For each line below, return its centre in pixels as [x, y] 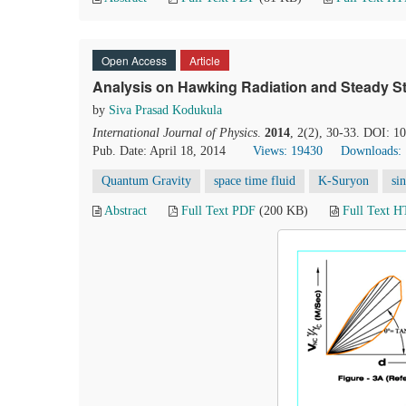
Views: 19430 [288, 151]
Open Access [134, 60]
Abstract [126, 211]
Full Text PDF [218, 211]
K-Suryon [343, 181]
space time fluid [255, 181]
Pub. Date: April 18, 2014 [159, 151]
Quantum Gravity [146, 181]
